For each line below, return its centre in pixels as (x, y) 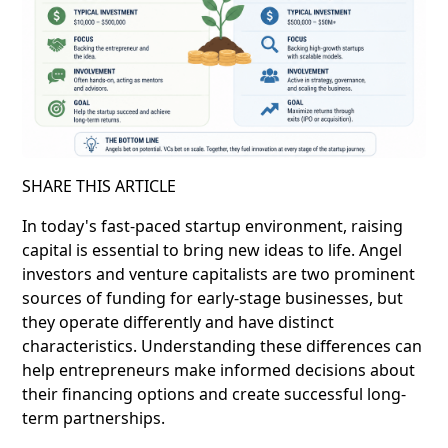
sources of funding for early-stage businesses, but (212, 298)
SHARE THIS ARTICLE (99, 186)
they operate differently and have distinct (178, 322)
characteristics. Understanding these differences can (222, 346)
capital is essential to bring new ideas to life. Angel (212, 250)
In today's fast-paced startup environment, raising (212, 226)
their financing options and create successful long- (214, 394)
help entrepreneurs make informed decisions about (218, 370)
